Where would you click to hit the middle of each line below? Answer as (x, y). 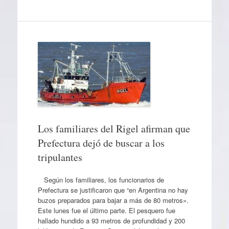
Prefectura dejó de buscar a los (101, 143)
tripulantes (60, 157)
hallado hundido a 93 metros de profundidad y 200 (111, 220)
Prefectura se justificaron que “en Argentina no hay (113, 190)
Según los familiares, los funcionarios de (101, 179)
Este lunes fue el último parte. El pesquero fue (106, 210)
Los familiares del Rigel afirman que (114, 129)
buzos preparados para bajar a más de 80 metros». (113, 200)
